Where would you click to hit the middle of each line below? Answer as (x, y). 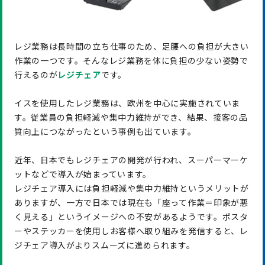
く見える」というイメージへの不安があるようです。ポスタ (131, 216)
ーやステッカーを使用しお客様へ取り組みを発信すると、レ (131, 230)
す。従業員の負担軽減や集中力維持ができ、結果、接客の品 (131, 117)
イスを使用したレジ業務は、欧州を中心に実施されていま (127, 103)
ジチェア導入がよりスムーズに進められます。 (104, 245)
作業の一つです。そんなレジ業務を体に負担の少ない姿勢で (131, 60)
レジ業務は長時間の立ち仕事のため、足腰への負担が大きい (131, 46)
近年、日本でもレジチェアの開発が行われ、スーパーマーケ (131, 159)
